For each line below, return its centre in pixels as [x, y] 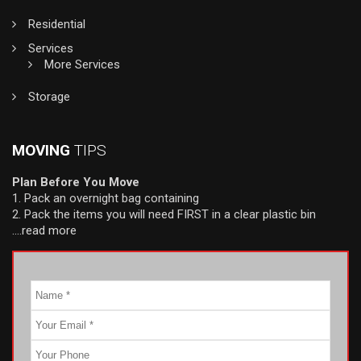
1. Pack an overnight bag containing [106, 198]
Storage [49, 96]
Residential [57, 24]
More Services [82, 64]
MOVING [43, 150]
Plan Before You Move [76, 182]
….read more [44, 230]
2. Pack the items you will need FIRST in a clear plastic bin [164, 214]
